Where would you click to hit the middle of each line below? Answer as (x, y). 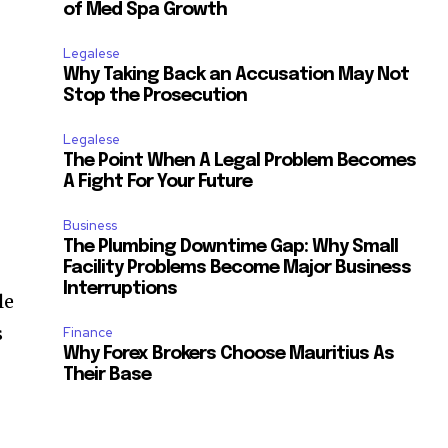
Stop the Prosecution (155, 96)
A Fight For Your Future (158, 182)
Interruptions (120, 289)
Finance (88, 333)
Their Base (107, 375)
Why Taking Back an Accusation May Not (236, 75)
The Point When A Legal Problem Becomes (240, 161)
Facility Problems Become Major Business (237, 268)
